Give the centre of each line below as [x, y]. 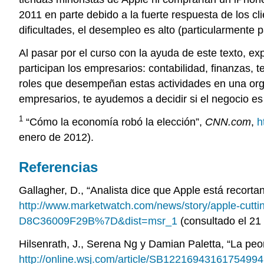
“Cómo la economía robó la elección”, [114, 122]
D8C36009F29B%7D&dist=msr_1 [98, 221]
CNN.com [228, 122]
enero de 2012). [56, 137]
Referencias [58, 167]
